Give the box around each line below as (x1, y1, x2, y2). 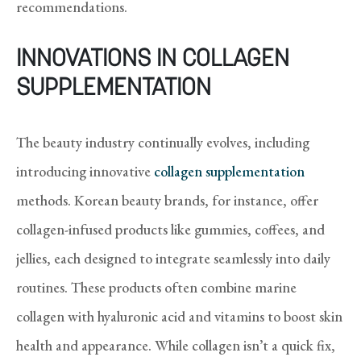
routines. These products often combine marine (16, 277, 297, 297)
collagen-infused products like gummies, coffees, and (16, 219, 325, 239)
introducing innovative (16, 161, 154, 180)
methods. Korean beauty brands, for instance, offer (16, 190, 318, 210)
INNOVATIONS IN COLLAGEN (16, 47, 289, 73)
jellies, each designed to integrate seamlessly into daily (16, 248, 330, 268)
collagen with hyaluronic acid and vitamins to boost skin (16, 306, 342, 326)
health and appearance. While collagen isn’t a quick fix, (16, 335, 335, 355)
